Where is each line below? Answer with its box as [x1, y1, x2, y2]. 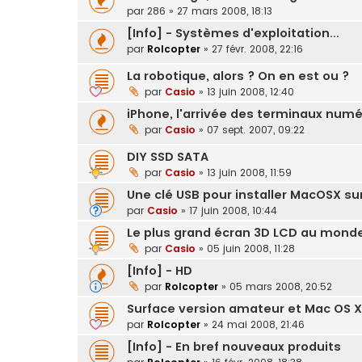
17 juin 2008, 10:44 [189, 203, 277, 217]
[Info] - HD [127, 262, 192, 279]
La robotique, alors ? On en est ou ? [127, 68, 349, 85]
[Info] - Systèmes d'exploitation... [127, 25, 339, 42]
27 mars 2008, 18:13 [177, 4, 272, 19]
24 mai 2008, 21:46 [212, 317, 305, 331]
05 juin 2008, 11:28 [207, 241, 295, 255]
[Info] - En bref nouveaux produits [127, 338, 341, 355]
